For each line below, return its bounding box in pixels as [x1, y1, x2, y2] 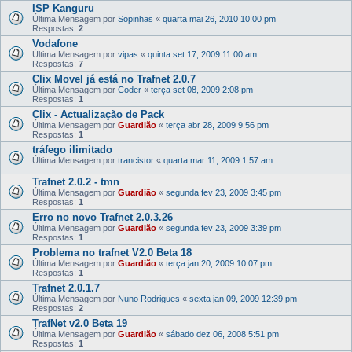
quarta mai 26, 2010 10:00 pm [163, 14, 276, 24]
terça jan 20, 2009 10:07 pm [166, 258, 272, 268]
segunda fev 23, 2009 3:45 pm [166, 188, 281, 197]
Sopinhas [118, 14, 153, 24]
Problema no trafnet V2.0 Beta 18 [32, 247, 192, 258]
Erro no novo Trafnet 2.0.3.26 [32, 211, 173, 223]
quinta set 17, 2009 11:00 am [148, 49, 257, 59]
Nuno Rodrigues [118, 294, 180, 303]
